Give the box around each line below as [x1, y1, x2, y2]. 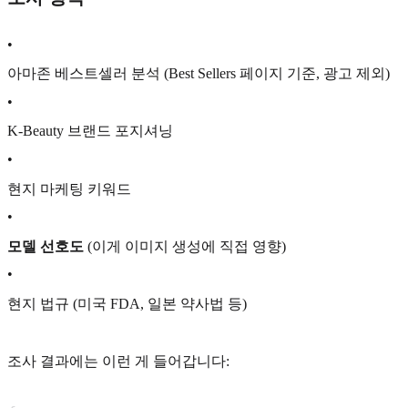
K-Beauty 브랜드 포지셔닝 [7, 123, 173, 139]
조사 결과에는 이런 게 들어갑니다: [7, 353, 229, 370]
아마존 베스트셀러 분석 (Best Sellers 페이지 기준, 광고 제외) [7, 66, 390, 82]
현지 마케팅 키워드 [7, 180, 131, 197]
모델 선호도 [7, 238, 84, 254]
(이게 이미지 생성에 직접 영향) [84, 238, 286, 254]
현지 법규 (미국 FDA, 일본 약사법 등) [7, 295, 247, 311]
